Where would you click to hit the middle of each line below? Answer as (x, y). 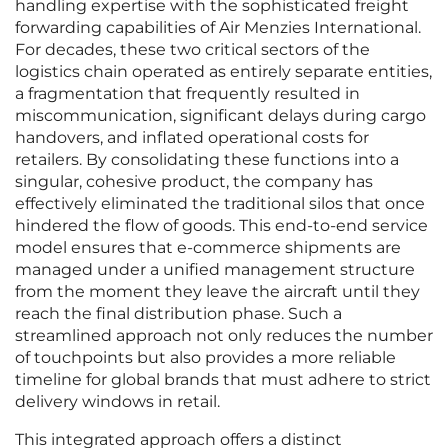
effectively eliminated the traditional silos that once (220, 204)
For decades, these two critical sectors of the (192, 50)
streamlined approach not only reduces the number (224, 336)
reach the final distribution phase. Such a (178, 314)
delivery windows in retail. (117, 402)
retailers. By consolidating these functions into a (207, 160)
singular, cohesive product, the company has (194, 182)
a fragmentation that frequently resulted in (187, 94)
